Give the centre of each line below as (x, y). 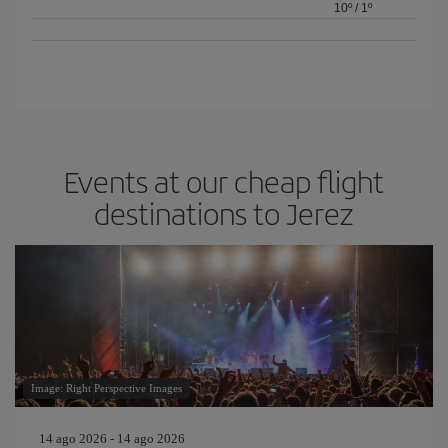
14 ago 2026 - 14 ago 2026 (112, 438)
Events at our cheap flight (224, 180)
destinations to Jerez (224, 212)
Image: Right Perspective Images (106, 387)
